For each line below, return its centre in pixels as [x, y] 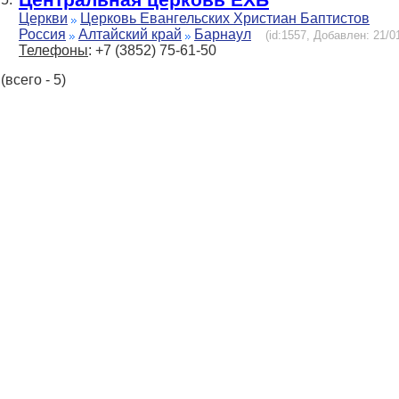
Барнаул [223, 35]
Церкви [43, 19]
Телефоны [53, 51]
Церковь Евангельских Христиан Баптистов [225, 19]
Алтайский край [130, 35]
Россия [42, 35]
